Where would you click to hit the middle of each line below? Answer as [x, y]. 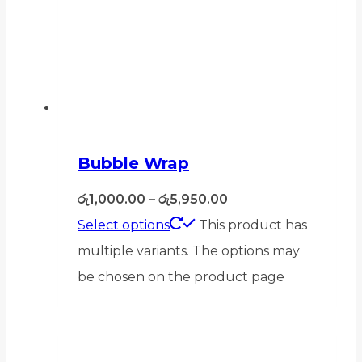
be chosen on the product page [181, 276]
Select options [124, 225]
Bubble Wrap [133, 164]
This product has [253, 225]
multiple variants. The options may [189, 250]
